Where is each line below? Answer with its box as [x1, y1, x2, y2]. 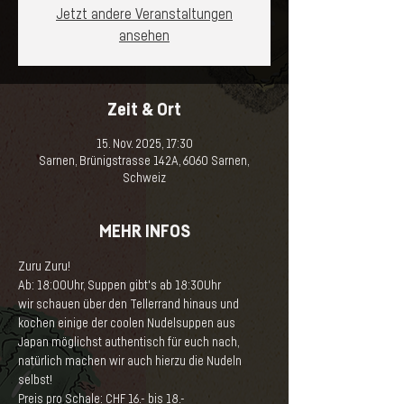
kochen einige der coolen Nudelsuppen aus [18, 317, 238, 330]
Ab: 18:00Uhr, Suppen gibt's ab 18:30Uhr [18, 279, 221, 292]
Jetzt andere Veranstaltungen [56, 6, 233, 22]
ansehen [119, 28, 170, 43]
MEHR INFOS [98, 222, 190, 241]
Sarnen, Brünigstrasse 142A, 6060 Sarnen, [39, 154, 250, 168]
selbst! [18, 373, 52, 387]
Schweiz [123, 171, 166, 185]
